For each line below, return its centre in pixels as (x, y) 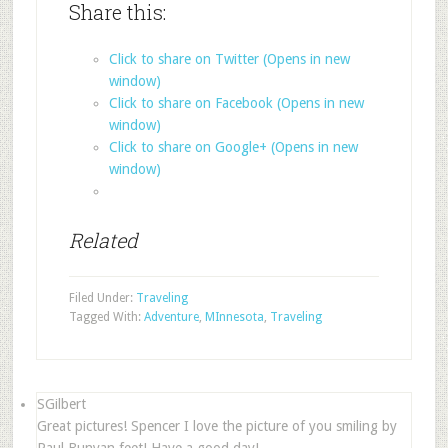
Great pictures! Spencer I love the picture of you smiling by (216, 426)
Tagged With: (106, 317)
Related (103, 240)
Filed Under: (102, 298)
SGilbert (61, 404)
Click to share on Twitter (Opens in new (229, 59)
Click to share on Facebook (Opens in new (236, 103)
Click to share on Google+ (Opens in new (233, 147)
